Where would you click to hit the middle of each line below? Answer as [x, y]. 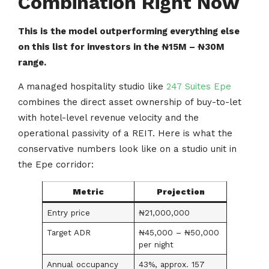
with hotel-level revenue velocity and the [108, 117]
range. [32, 62]
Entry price [68, 212]
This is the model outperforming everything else [129, 31]
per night [156, 244]
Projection [180, 191]
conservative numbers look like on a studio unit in [127, 149]
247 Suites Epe [199, 86]
